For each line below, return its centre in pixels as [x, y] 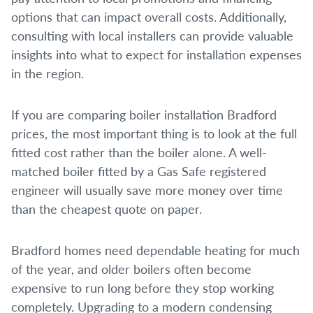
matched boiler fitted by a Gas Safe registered [139, 171]
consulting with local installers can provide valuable [152, 35]
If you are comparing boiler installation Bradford [144, 114]
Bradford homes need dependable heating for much [155, 250]
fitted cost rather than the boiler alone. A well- [139, 152]
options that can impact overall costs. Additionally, [149, 16]
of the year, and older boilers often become [131, 269]
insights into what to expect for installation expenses [156, 54]
